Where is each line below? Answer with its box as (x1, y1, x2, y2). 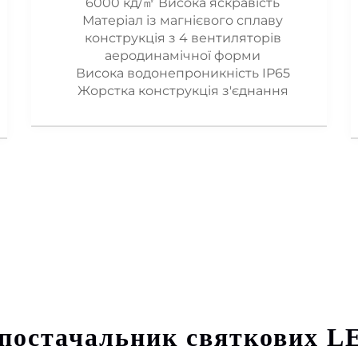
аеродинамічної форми (105, 48, 261, 64)
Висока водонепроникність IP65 (75, 66, 290, 82)
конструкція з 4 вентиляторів (84, 30, 281, 46)
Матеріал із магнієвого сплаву (82, 13, 283, 29)
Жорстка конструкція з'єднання (77, 83, 288, 99)
